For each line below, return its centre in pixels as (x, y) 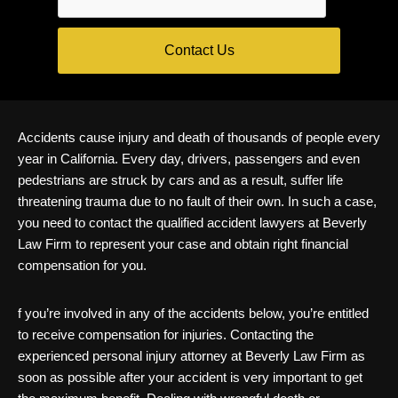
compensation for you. (82, 265)
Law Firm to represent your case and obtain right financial (183, 243)
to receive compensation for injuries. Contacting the (166, 334)
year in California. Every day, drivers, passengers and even (189, 158)
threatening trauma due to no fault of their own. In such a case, (197, 201)
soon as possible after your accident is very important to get (190, 377)
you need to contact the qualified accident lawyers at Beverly (192, 222)
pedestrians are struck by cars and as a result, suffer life (180, 179)
